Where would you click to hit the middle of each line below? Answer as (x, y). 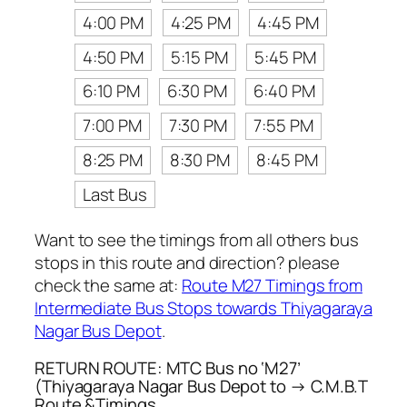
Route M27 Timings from (272, 285)
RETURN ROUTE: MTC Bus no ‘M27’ (168, 368)
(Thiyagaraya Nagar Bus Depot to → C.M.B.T (201, 387)
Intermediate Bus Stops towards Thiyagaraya (203, 308)
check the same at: (109, 285)
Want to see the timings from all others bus (197, 239)
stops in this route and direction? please (187, 262)
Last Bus (114, 194)
